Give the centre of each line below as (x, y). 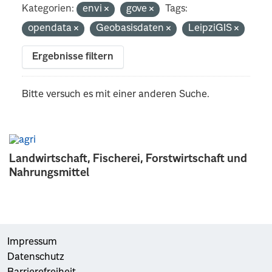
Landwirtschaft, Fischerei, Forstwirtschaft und (128, 159)
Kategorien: (48, 9)
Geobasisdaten (131, 28)
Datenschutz (36, 257)
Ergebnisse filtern (73, 57)
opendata (51, 28)
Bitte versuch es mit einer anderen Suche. (116, 94)
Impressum (32, 242)
